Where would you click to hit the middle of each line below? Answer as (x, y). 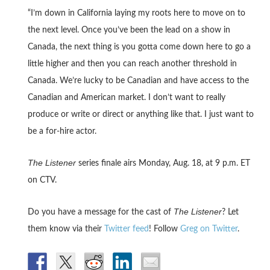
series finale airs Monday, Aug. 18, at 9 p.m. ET (163, 164)
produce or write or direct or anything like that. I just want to (140, 115)
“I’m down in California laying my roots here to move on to (136, 14)
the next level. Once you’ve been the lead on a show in (129, 30)
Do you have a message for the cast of (100, 212)
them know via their (66, 229)
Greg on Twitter (209, 229)
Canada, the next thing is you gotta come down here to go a (139, 47)
